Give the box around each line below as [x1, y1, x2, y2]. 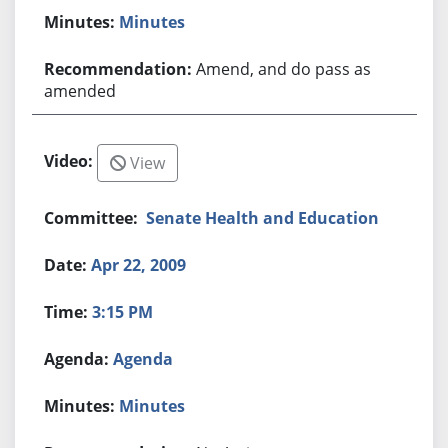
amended [44, 79, 117, 102]
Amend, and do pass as [196, 57, 372, 80]
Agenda [113, 347, 174, 370]
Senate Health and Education [146, 206, 380, 229]
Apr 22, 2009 [91, 253, 187, 276]
